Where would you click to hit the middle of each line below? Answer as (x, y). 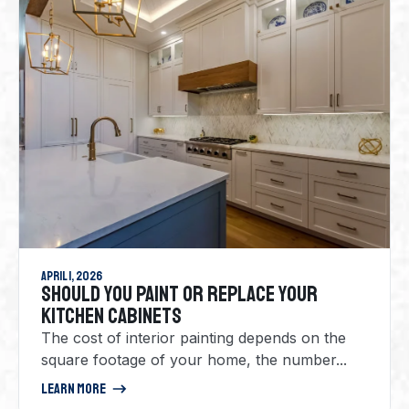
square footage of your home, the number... (194, 359)
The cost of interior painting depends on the (194, 337)
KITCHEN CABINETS (111, 315)
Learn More (73, 388)
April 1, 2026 (72, 276)
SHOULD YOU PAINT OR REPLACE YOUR (179, 294)
